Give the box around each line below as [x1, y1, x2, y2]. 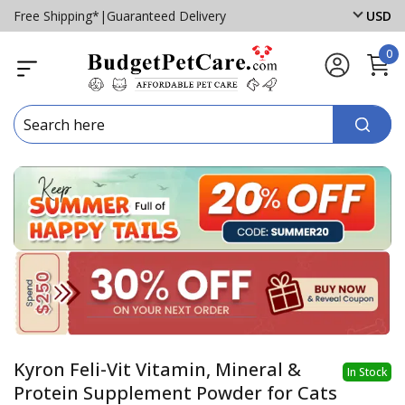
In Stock [347, 363, 387, 380]
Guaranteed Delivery [107, 6, 226, 24]
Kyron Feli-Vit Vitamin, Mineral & [14, 356, 301, 381]
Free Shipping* [14, 6, 99, 24]
